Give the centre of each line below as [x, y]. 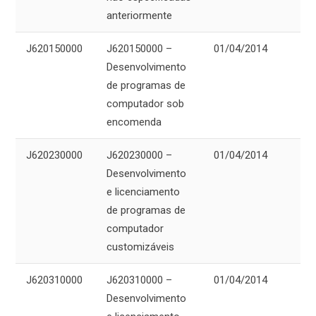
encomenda [134, 122]
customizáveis [140, 247]
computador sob [145, 104]
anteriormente [139, 16]
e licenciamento [143, 192]
